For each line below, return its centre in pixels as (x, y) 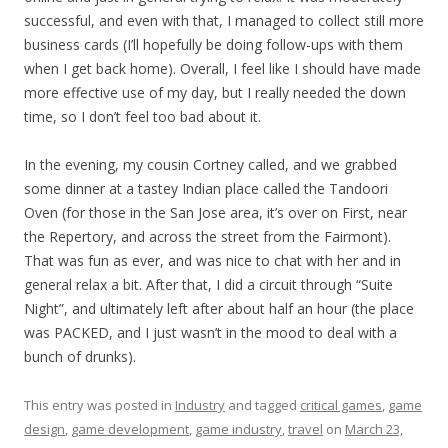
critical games (341, 405)
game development (130, 429)
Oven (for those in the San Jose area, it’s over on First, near (215, 212)
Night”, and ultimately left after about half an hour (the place (219, 308)
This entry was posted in (99, 405)
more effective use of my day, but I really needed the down (215, 92)
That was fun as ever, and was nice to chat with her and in (212, 260)
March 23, (374, 429)
